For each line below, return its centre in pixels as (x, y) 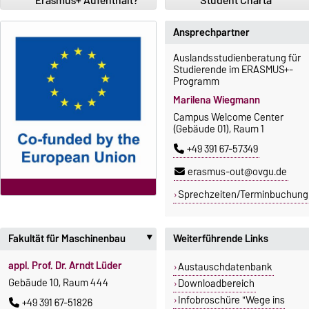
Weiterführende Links (221, 239)
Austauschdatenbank (225, 267)
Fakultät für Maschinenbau (67, 239)
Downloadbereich (216, 284)
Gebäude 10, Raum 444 (58, 282)
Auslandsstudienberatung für (237, 58)
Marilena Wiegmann (217, 100)
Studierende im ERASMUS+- (233, 69)
